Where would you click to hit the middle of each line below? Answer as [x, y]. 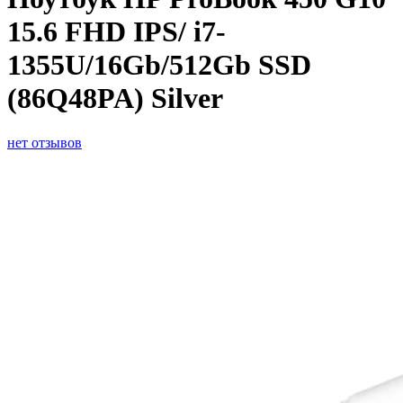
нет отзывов [45, 142]
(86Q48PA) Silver [115, 99]
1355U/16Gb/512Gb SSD [159, 65]
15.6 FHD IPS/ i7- [116, 32]
